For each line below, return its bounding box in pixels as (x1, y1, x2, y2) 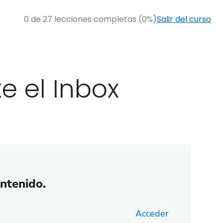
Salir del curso (157, 13, 211, 25)
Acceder (135, 207, 169, 220)
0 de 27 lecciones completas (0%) (24, 13, 157, 25)
